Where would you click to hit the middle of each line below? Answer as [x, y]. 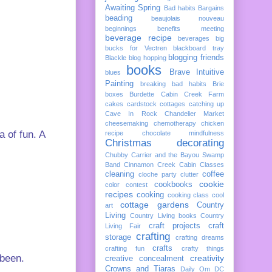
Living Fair [123, 226]
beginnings [121, 28]
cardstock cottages [156, 104]
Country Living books [163, 215]
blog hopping [147, 57]
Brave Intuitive [197, 72]
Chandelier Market [194, 113]
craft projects [174, 226]
